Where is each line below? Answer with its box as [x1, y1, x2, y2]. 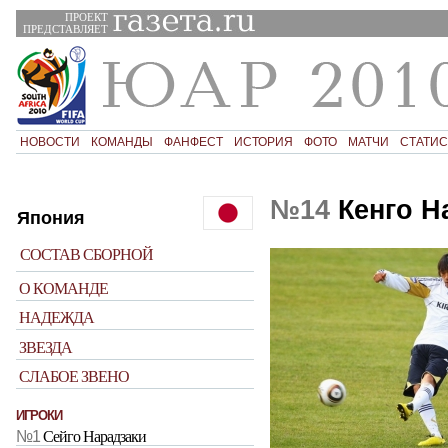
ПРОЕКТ [64, 10, 108, 23]
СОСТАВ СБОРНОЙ [20, 245, 154, 263]
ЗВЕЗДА [19, 338, 73, 356]
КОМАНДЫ [90, 134, 153, 149]
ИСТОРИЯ [233, 134, 293, 149]
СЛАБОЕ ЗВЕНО [19, 367, 130, 385]
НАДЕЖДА [19, 309, 95, 327]
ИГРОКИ [16, 408, 62, 424]
